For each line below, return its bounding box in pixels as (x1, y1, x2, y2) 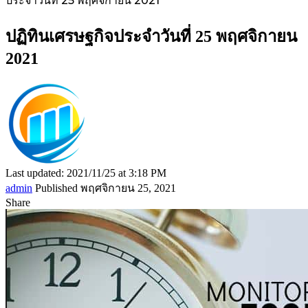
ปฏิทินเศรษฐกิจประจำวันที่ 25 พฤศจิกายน (5, 27, 297, 45)
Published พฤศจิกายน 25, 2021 (35, 181, 176, 194)
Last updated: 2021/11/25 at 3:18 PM (5, 166, 166, 179)
